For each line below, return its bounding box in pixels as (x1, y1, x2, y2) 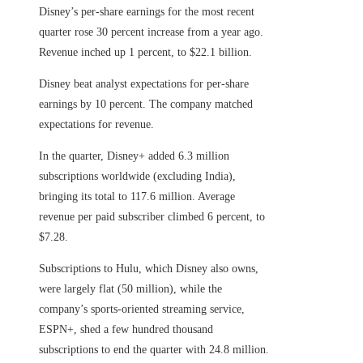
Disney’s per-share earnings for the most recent (39, 6, 254, 19)
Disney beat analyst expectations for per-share (39, 78, 249, 91)
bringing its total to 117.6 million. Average (39, 190, 235, 203)
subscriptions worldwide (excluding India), (39, 170, 236, 183)
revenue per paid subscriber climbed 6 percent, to (39, 211, 265, 224)
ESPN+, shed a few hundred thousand (39, 323, 213, 336)
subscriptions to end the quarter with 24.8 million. (39, 344, 269, 357)
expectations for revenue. (39, 118, 154, 131)
